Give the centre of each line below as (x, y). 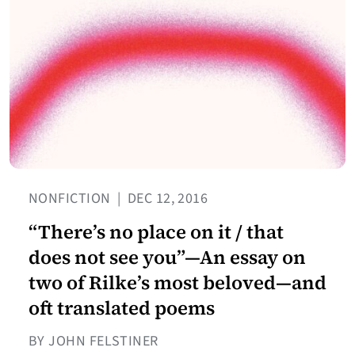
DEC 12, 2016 (166, 199)
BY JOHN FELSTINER (94, 342)
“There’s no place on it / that (156, 232)
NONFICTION (71, 199)
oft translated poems (122, 308)
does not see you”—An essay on (167, 258)
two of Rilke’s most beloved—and (177, 283)
